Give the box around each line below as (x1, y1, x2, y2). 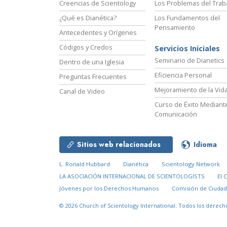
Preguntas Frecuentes (59, 72, 127, 82)
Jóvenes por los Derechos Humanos (59, 184, 159, 193)
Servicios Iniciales (155, 44, 220, 54)
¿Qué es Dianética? (59, 13, 117, 23)
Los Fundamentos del (155, 13, 220, 23)
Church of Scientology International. (79, 202, 178, 210)
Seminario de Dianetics (155, 56, 224, 65)
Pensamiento (155, 23, 195, 32)
